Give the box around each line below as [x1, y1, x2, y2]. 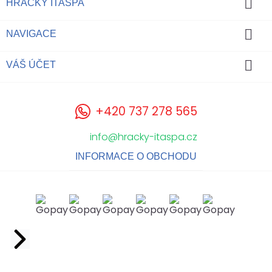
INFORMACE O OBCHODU [75, 151, 197, 161]
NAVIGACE [6, 28, 56, 39]
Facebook [30, 229, 71, 242]
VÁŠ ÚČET [6, 59, 56, 70]
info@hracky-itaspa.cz [89, 129, 197, 144]
